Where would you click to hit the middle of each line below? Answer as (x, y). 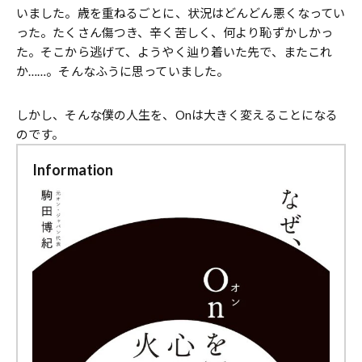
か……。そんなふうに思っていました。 (123, 71)
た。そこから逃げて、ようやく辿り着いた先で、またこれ (175, 52)
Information (73, 170)
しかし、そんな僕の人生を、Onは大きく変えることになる (177, 115)
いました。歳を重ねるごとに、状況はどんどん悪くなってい (181, 13)
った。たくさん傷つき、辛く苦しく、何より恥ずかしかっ (175, 32)
